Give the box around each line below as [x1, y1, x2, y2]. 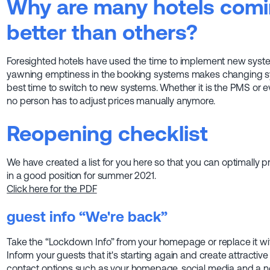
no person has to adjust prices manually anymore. [7, 95, 215, 107]
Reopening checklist [7, 121, 209, 146]
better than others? [7, 20, 198, 45]
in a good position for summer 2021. [7, 170, 156, 181]
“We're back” [75, 209, 168, 225]
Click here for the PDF [7, 183, 97, 195]
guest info [7, 209, 76, 225]
